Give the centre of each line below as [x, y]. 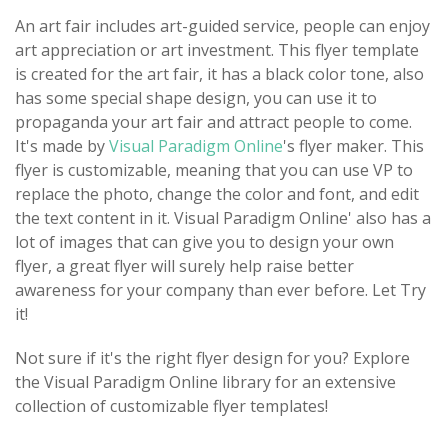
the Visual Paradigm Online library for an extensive [205, 381]
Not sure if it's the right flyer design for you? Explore [212, 357]
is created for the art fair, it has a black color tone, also [219, 73]
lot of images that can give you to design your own [204, 241]
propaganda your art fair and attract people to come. [213, 121]
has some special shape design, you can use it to [196, 97]
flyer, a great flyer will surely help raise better [184, 265]
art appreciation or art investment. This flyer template [217, 49]
